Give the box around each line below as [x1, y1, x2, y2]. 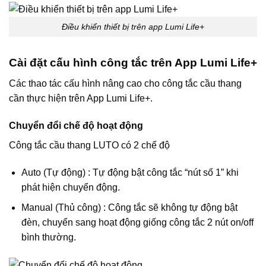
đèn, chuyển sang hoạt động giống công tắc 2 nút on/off [21, 217, 254, 228]
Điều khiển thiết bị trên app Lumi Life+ [62, 21, 204, 31]
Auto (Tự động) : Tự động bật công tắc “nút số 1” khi [21, 167, 239, 178]
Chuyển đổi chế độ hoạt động [9, 120, 143, 131]
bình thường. [21, 232, 76, 243]
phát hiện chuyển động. [21, 182, 120, 192]
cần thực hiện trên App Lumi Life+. [9, 93, 153, 103]
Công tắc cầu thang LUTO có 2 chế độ [9, 140, 170, 150]
